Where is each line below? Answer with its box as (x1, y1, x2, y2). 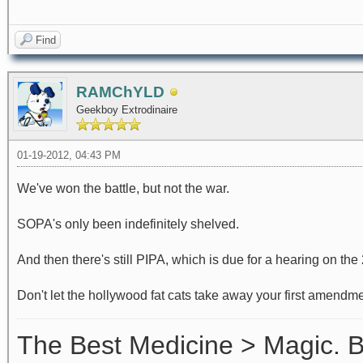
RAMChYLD (76, 83, 164, 101)
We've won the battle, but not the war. (17, 181, 229, 196)
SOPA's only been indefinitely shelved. (17, 217, 239, 232)
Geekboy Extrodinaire (76, 104, 177, 117)
